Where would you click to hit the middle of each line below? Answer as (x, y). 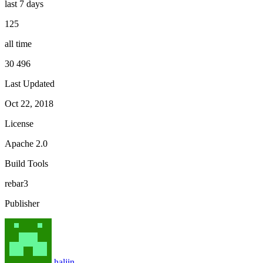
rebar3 (16, 183)
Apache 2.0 (26, 143)
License (19, 123)
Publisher (22, 203)
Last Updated (30, 83)
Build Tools (26, 163)
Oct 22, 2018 (29, 103)
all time (18, 43)
